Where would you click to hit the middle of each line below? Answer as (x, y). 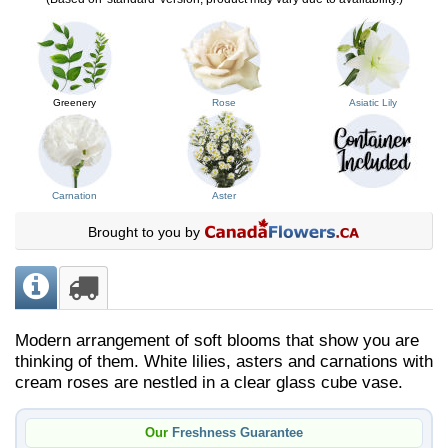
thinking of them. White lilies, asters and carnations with (224, 361)
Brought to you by (145, 231)
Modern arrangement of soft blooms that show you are (217, 340)
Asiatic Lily (373, 102)
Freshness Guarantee (237, 432)
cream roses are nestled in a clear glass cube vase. (209, 382)
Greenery (75, 102)
